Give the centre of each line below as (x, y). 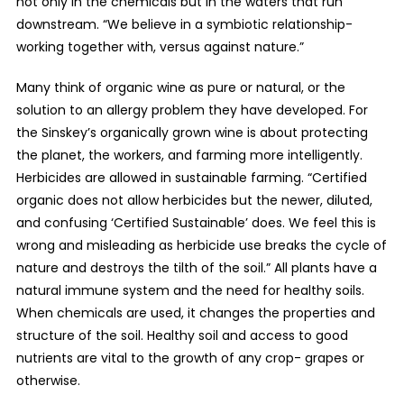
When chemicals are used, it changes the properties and (195, 313)
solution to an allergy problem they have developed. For (192, 110)
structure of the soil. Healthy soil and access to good (182, 336)
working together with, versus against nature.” (160, 47)
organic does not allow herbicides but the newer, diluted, (194, 201)
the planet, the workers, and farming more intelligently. (189, 156)
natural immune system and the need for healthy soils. (190, 291)
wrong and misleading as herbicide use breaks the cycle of (201, 246)
